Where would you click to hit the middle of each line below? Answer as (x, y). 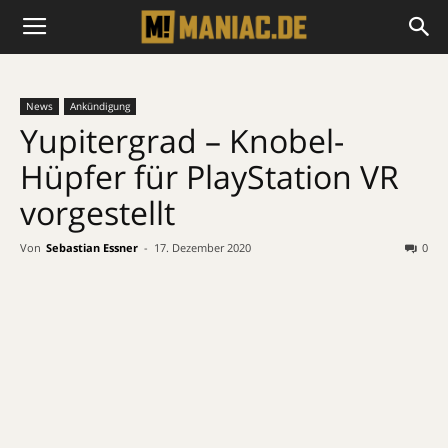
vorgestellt (97, 212)
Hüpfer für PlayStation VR (209, 176)
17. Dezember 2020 (202, 247)
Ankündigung (100, 106)
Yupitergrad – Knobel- (182, 140)
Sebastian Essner (92, 247)
